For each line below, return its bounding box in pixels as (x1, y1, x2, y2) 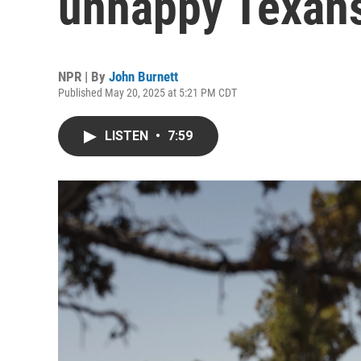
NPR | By (58, 68, 109, 85)
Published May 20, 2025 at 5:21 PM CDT (58, 86, 237, 99)
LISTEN (105, 128, 151, 143)
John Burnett (109, 68, 178, 85)
